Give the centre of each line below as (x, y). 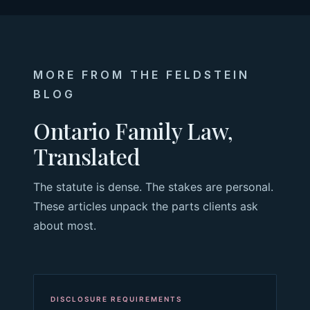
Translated (87, 156)
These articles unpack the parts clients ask (146, 206)
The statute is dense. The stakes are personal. (153, 186)
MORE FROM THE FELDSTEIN (142, 74)
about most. (65, 225)
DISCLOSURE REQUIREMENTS (116, 299)
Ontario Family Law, (133, 130)
